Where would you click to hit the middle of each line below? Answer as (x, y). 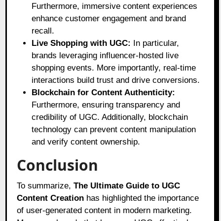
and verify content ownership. (86, 142)
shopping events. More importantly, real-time (114, 68)
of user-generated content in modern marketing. (105, 210)
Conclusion (58, 165)
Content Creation (51, 198)
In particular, (155, 43)
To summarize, (45, 185)
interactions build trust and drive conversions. (116, 80)
